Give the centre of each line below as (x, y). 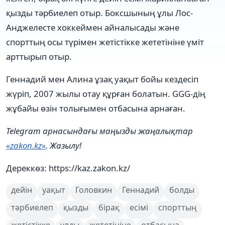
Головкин (94, 190)
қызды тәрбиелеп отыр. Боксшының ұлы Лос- (99, 13)
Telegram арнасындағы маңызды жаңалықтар (99, 131)
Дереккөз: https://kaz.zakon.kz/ (68, 168)
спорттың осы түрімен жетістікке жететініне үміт (105, 42)
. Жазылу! (64, 146)
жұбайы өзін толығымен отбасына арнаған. (96, 108)
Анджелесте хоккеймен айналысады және (93, 28)
